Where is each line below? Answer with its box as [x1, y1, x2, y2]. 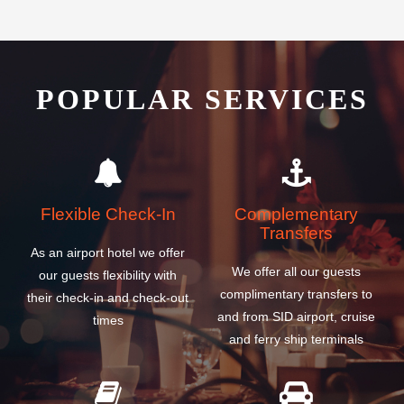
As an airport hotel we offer [31, 244, 185, 260]
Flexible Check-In [40, 205, 176, 225]
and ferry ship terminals [229, 331, 363, 346]
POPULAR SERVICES [35, 83, 369, 116]
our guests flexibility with [39, 267, 177, 282]
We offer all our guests [232, 263, 361, 279]
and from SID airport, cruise [217, 308, 375, 324]
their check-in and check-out [27, 289, 188, 305]
